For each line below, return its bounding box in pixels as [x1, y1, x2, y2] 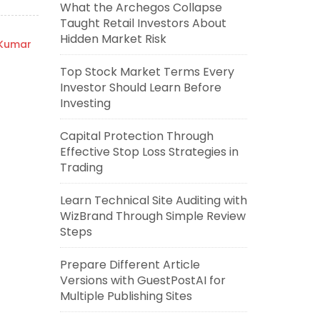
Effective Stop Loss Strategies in [59, 144, 239, 160]
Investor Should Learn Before [59, 79, 221, 96]
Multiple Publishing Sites [59, 288, 192, 304]
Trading [59, 159, 103, 176]
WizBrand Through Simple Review [59, 208, 246, 224]
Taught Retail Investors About [59, 15, 226, 31]
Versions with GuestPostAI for [59, 272, 226, 289]
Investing [59, 95, 111, 111]
